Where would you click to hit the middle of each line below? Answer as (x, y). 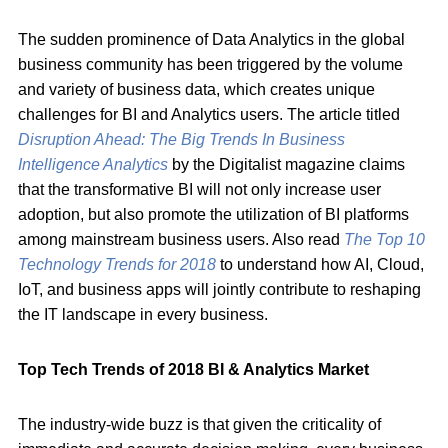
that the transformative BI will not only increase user (199, 189)
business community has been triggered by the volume (210, 64)
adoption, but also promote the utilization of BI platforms (213, 214)
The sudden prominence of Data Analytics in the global (211, 39)
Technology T (66, 264)
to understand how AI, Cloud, (320, 264)
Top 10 (398, 239)
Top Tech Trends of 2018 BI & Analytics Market (193, 369)
